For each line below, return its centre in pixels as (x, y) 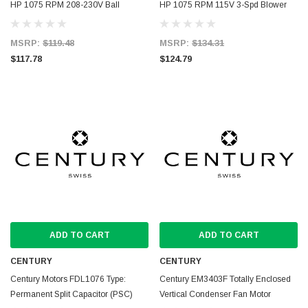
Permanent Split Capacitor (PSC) (71, 294)
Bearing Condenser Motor (59, 20)
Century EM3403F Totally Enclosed (225, 279)
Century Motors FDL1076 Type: (68, 279)
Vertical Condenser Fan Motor (215, 294)
